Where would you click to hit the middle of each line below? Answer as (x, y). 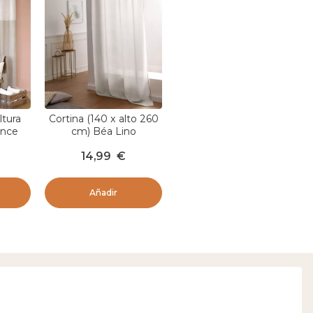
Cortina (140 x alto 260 (103, 119)
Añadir (103, 193)
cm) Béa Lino (103, 132)
